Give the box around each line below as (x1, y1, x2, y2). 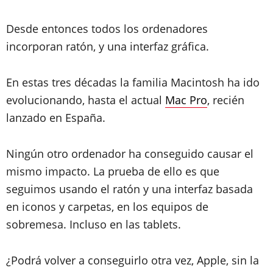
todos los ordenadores (91, 21, 208, 36)
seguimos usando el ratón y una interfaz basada (6, 181, 253, 196)
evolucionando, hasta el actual (6, 92, 165, 107)
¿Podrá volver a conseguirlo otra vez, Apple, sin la (6, 252, 259, 268)
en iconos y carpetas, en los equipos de (6, 199, 208, 214)
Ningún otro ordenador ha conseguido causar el (6, 146, 253, 161)
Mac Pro (165, 92, 207, 107)
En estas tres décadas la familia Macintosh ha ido (6, 74, 260, 90)
